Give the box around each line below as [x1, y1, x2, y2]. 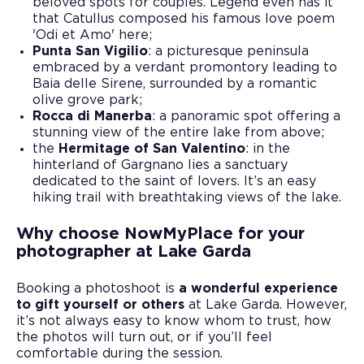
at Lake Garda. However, [184, 297, 347, 311]
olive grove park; [32, 93, 142, 106]
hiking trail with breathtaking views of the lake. [32, 190, 341, 204]
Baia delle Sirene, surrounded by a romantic [32, 76, 317, 90]
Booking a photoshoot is [16, 281, 179, 295]
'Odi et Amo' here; [32, 28, 152, 41]
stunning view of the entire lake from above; [32, 125, 324, 139]
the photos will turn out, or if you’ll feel [16, 330, 272, 344]
